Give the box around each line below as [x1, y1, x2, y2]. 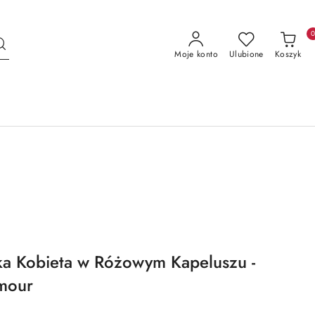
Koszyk [274, 48, 301, 60]
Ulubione [229, 48, 264, 60]
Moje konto [174, 48, 218, 60]
